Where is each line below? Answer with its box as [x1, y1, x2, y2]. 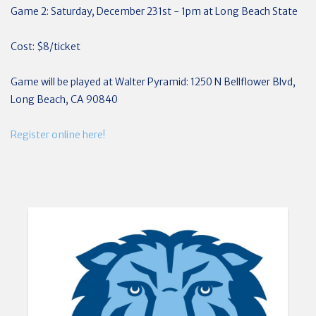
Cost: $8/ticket [11, 39, 80, 53]
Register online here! [11, 128, 105, 141]
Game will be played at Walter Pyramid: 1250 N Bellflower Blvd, [11, 75, 296, 88]
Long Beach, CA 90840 [11, 92, 118, 106]
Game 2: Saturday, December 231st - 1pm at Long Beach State [11, 4, 298, 18]
